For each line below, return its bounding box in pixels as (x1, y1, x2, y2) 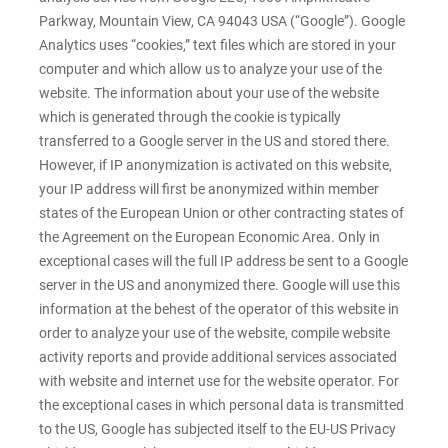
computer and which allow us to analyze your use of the (39, 61, 382, 78)
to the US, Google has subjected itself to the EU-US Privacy (39, 421, 396, 438)
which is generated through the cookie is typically (39, 109, 341, 126)
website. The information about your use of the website (39, 85, 379, 102)
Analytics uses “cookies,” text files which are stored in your (39, 37, 396, 54)
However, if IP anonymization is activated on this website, (39, 157, 392, 174)
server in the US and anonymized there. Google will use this (39, 277, 400, 294)
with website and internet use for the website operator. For (39, 373, 399, 390)
